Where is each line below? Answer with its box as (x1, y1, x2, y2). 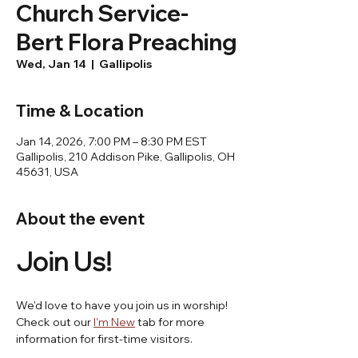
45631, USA (16, 165, 78, 179)
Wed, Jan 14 (16, 57, 86, 71)
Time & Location (16, 101, 144, 121)
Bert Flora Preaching (16, 28, 237, 56)
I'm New (93, 315, 135, 329)
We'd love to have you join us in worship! (16, 298, 230, 312)
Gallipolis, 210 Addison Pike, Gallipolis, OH (16, 149, 235, 164)
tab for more (135, 315, 207, 329)
